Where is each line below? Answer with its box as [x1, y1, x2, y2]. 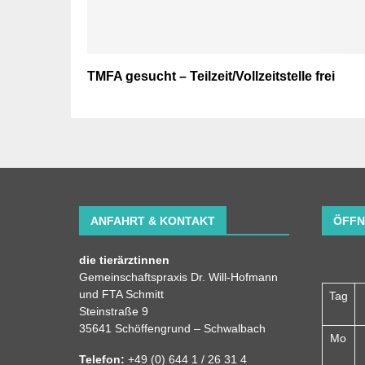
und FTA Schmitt [79, 287, 164, 301]
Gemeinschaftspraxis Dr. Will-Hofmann [79, 270, 278, 284]
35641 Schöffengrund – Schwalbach [79, 321, 266, 335]
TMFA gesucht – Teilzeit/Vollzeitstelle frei [87, 68, 335, 83]
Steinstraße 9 [79, 304, 148, 318]
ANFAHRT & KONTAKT [90, 213, 215, 227]
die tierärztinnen [79, 253, 169, 266]
